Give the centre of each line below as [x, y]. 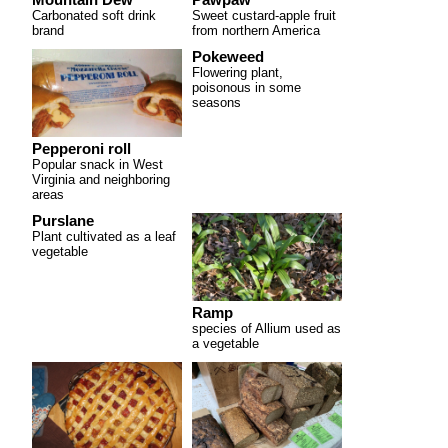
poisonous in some [246, 87]
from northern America [256, 30]
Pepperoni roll [81, 148]
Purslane [63, 220]
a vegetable [225, 343]
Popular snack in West [97, 164]
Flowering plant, [237, 72]
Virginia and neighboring [101, 179]
